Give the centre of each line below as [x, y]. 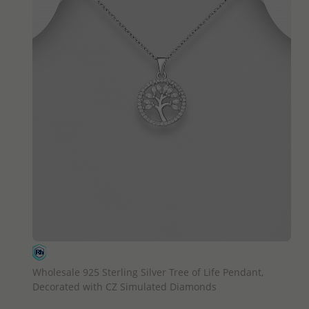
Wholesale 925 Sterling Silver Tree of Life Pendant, [148, 272]
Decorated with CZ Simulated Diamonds [124, 286]
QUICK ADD [161, 253]
